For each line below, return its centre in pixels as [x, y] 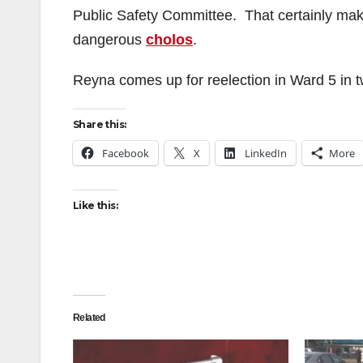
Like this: [95, 205]
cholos [169, 40]
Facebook [126, 153]
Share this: [100, 124]
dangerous [109, 40]
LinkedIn [266, 153]
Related [89, 318]
